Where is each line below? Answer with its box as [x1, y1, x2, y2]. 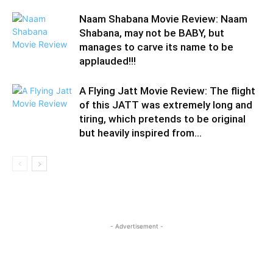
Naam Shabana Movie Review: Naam [79, 13, 247, 26]
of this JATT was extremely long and [79, 99, 252, 112]
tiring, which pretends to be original [79, 113, 246, 126]
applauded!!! [79, 55, 136, 68]
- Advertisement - [110, 222, 163, 230]
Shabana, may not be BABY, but [79, 27, 224, 40]
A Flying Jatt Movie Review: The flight [79, 85, 255, 97]
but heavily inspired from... [79, 127, 202, 140]
